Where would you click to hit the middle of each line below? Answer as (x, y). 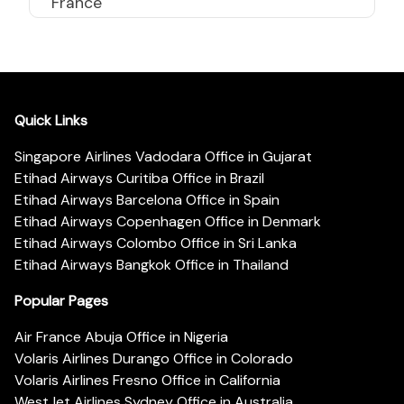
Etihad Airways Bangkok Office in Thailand (151, 264)
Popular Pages (61, 300)
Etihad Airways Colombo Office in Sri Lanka (156, 243)
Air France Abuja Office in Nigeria (121, 336)
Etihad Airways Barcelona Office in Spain (147, 199)
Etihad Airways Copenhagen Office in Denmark (168, 221)
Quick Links (51, 120)
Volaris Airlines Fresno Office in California (147, 380)
